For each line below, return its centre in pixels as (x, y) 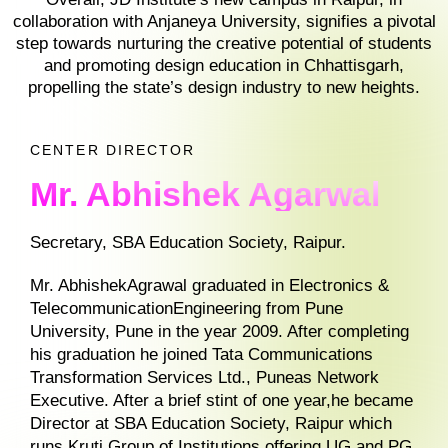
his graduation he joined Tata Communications (201, 354)
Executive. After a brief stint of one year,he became (221, 400)
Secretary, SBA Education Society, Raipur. (188, 242)
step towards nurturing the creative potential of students (224, 43)
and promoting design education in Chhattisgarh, (224, 65)
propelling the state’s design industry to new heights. (224, 87)
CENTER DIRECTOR (113, 149)
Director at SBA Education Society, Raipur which (211, 423)
